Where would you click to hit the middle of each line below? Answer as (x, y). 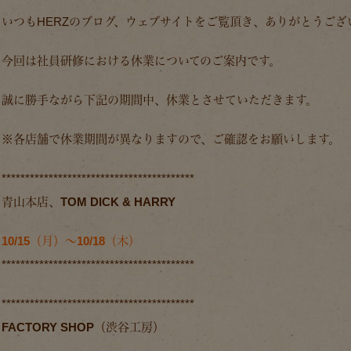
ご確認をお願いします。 (276, 139)
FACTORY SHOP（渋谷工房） (83, 327)
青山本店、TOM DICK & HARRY (89, 202)
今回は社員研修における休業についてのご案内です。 (141, 61)
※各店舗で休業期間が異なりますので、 (107, 139)
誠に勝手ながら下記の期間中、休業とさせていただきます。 (159, 100)
